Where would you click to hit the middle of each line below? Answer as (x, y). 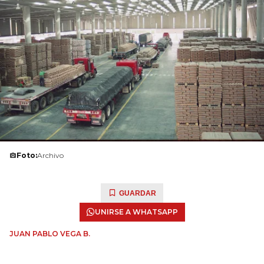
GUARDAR (138, 193)
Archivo (50, 155)
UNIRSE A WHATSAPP (136, 212)
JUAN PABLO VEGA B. (50, 234)
